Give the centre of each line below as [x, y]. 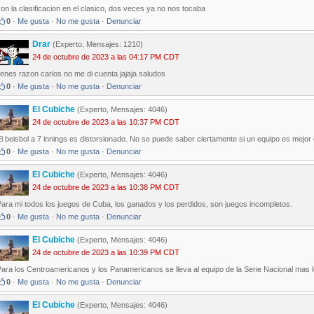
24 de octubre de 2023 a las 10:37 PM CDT [106, 122]
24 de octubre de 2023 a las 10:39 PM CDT [106, 253]
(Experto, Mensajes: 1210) [97, 45]
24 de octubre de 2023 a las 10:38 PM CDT [106, 187]
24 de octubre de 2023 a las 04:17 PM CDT [106, 57]
